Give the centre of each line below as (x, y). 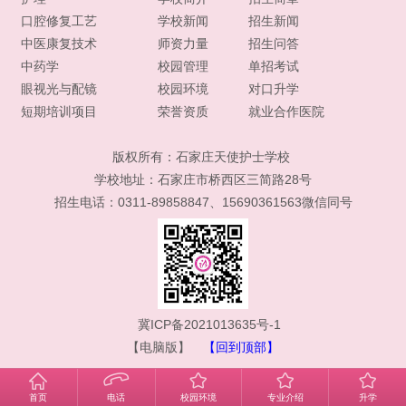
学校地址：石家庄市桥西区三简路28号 (203, 179)
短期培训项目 (58, 111)
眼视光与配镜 (58, 88)
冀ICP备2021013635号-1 (209, 324)
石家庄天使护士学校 (233, 156)
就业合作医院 (286, 111)
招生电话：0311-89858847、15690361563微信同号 (203, 202)
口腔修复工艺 (58, 20)
